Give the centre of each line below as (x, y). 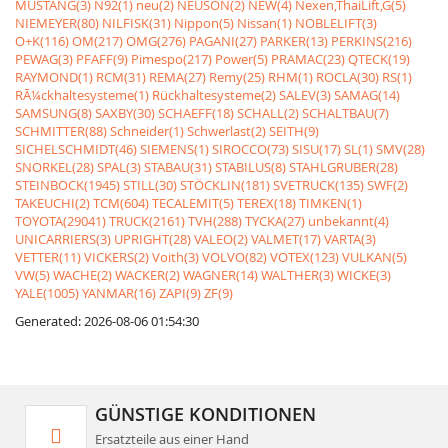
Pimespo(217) (171, 59)
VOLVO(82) (234, 257)
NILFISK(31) (136, 23)
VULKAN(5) (374, 257)
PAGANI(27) (223, 41)
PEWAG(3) (44, 59)
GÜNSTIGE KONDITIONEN (205, 414)
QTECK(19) (379, 59)
